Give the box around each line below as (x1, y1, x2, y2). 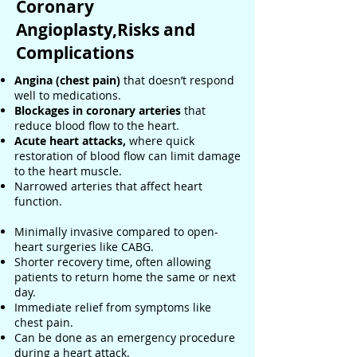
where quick (126, 133, 194, 148)
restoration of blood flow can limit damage (14, 148, 241, 163)
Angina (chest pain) (14, 73, 120, 88)
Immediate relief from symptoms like (14, 300, 211, 315)
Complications (16, 41, 134, 65)
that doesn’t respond (120, 73, 234, 88)
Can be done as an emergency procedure (14, 330, 235, 345)
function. (14, 194, 62, 209)
